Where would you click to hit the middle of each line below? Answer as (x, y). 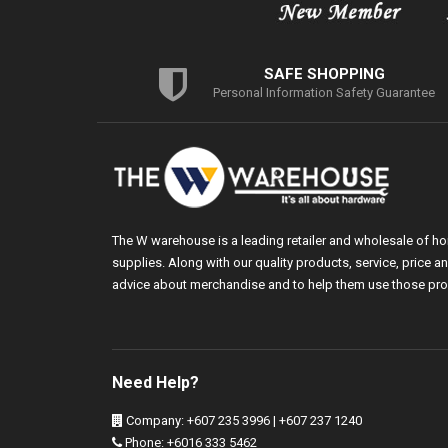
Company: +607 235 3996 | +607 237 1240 (242, 421)
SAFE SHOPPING (324, 74)
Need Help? (155, 383)
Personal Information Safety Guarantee (324, 93)
